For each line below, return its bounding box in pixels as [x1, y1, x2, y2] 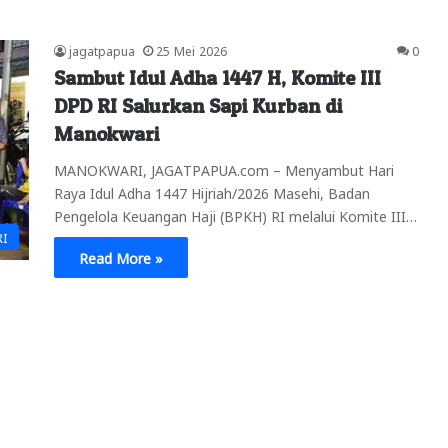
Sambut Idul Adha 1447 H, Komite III [54, 65, 381, 90]
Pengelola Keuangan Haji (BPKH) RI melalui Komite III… [54, 206, 417, 223]
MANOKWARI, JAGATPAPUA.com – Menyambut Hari [54, 160, 394, 177]
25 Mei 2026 [156, 42, 227, 57]
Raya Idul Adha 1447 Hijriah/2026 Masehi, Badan [54, 183, 370, 200]
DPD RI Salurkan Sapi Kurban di [54, 93, 342, 118]
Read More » [79, 248, 163, 265]
